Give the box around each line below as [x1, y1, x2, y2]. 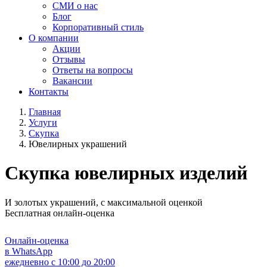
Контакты [29, 86, 69, 97]
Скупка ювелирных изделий [5, 162, 247, 184]
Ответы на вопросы [52, 65, 133, 75]
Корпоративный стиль [52, 22, 144, 32]
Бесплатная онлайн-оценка [5, 207, 114, 218]
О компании [29, 33, 79, 43]
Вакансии [52, 76, 92, 86]
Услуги [29, 117, 57, 128]
